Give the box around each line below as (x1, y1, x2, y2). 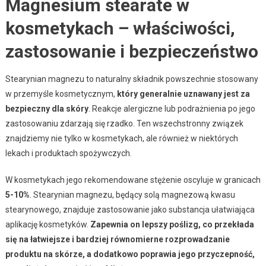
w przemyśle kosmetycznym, (5, 88, 117, 99)
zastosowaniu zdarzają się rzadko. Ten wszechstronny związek (5, 118, 243, 128)
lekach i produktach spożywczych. (5, 148, 132, 158)
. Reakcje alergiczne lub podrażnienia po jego (88, 103, 255, 113)
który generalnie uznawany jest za (116, 88, 250, 99)
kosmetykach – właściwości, (5, 17, 235, 39)
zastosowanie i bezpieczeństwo (5, 40, 258, 62)
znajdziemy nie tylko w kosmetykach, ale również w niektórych (5, 133, 238, 143)
